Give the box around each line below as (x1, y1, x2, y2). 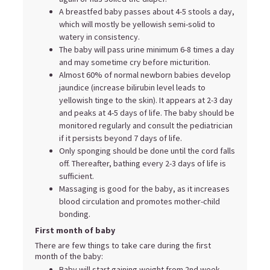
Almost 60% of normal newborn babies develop (59, 69, 231, 81)
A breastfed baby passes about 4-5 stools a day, (59, 6, 234, 17)
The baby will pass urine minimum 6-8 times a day (59, 44, 234, 55)
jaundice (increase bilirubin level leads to (59, 82, 206, 93)
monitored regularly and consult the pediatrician (59, 120, 233, 131)
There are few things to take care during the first (35, 239, 211, 251)
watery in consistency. (59, 31, 142, 43)
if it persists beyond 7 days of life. (59, 133, 184, 144)
